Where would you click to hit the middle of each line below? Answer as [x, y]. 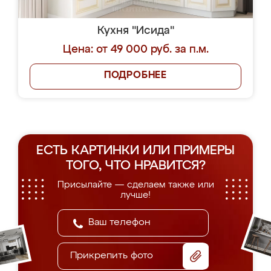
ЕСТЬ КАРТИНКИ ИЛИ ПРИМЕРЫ [135, 151]
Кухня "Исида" [135, 31]
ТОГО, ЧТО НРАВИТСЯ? [135, 166]
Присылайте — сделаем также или [135, 185]
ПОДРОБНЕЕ [135, 76]
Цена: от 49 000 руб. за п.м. [135, 50]
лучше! [135, 195]
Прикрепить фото [112, 256]
